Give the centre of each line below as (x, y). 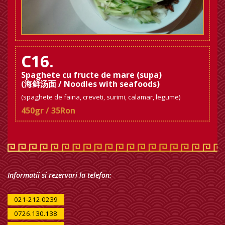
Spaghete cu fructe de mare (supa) (91, 75)
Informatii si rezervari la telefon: (60, 175)
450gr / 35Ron (48, 110)
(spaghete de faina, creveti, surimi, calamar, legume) (101, 97)
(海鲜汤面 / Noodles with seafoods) (90, 84)
